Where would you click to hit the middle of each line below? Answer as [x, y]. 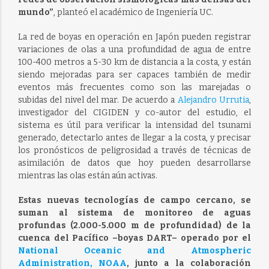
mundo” [35, 13]
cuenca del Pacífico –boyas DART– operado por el [134, 238]
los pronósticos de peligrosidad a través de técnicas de [134, 151]
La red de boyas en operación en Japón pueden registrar [134, 37]
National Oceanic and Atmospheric [134, 251]
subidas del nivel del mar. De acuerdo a [98, 100]
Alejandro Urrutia [213, 100]
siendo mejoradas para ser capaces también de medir [134, 75]
